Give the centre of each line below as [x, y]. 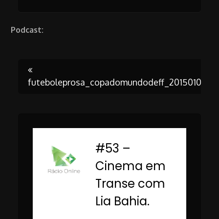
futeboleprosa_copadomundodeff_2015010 [115, 82]
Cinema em [131, 166]
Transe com [131, 183]
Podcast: [27, 30]
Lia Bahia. [123, 201]
